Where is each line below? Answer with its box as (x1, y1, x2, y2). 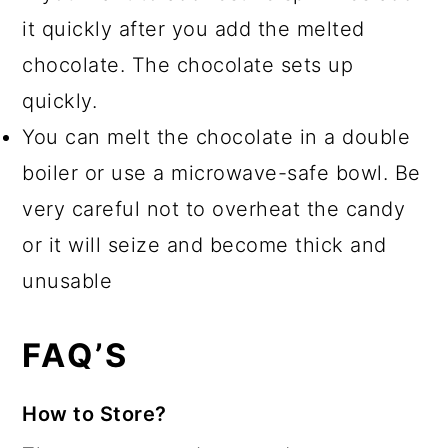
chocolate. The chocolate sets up (22, 52, 354, 77)
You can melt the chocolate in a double (22, 124, 411, 149)
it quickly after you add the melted (22, 16, 365, 41)
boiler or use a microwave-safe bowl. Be (22, 160, 421, 185)
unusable (22, 268, 113, 293)
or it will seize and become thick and (22, 232, 387, 257)
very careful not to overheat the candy (22, 196, 406, 221)
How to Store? (22, 401, 167, 426)
